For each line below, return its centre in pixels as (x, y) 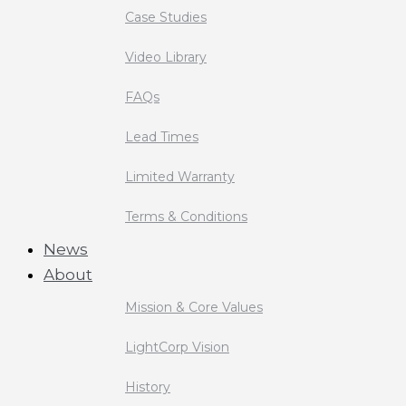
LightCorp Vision (177, 347)
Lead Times (162, 137)
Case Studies (166, 17)
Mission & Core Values (194, 307)
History (148, 387)
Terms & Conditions (186, 217)
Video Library (166, 57)
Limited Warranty (180, 177)
